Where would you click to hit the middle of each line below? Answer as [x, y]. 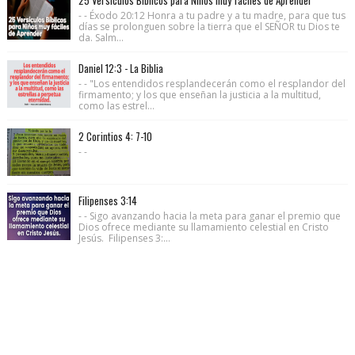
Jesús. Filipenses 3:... [124, 238]
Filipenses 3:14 [107, 200]
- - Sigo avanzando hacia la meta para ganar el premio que [209, 216]
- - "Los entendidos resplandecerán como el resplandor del [212, 83]
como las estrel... [116, 105]
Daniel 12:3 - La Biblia [120, 68]
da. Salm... [101, 37]
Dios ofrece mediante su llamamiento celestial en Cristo [203, 227]
